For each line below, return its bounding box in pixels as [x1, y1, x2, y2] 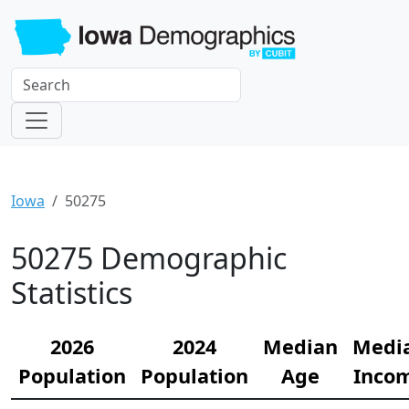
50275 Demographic [11, 237, 287, 278]
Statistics [11, 272, 132, 312]
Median [263, 332, 338, 360]
